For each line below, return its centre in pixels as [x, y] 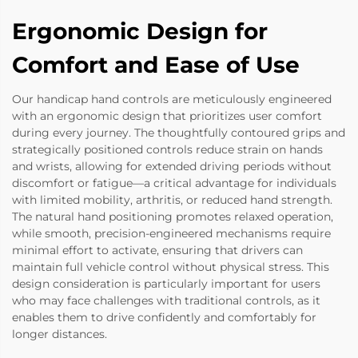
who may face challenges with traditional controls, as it [166, 301]
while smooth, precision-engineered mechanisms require [171, 234]
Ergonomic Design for [140, 32]
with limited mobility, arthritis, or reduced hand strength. [172, 200]
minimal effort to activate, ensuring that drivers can [157, 251]
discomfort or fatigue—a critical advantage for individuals [174, 183]
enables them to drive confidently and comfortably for [164, 318]
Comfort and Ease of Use [156, 65]
